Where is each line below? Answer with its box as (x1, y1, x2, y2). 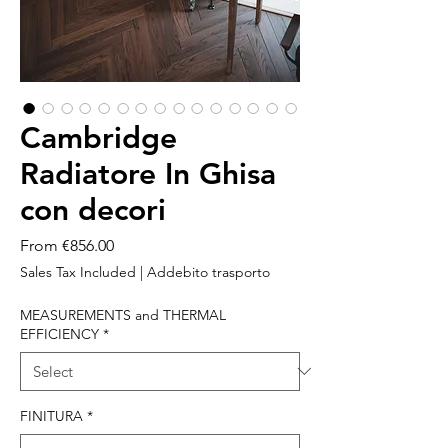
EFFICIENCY (20, 324, 99, 343)
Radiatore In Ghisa (20, 155, 276, 192)
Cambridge (20, 119, 177, 156)
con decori (20, 191, 166, 228)
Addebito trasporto (147, 262, 270, 281)
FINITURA (20, 406, 83, 425)
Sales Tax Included (20, 262, 136, 281)
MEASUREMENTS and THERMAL (20, 305, 226, 324)
